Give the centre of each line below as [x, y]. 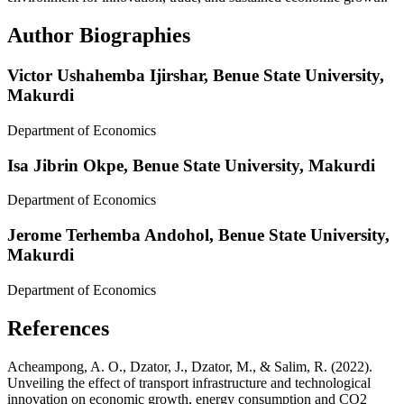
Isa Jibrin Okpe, [70, 165]
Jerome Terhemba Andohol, [113, 235]
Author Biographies [99, 36]
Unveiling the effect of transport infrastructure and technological [189, 382]
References [58, 328]
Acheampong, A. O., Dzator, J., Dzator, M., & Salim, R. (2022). [190, 366]
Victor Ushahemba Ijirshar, [110, 76]
